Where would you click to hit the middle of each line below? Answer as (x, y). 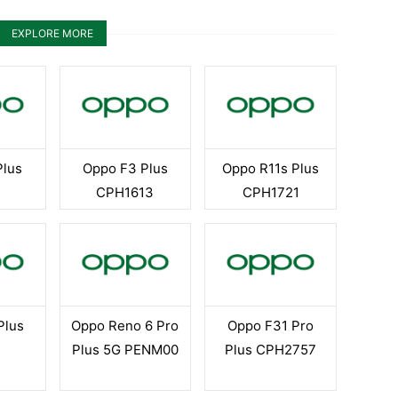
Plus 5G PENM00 (125, 350)
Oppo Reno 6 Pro (125, 326)
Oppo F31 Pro (271, 326)
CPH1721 (271, 192)
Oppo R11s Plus (271, 168)
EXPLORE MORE (52, 33)
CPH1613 (125, 192)
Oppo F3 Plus (125, 168)
